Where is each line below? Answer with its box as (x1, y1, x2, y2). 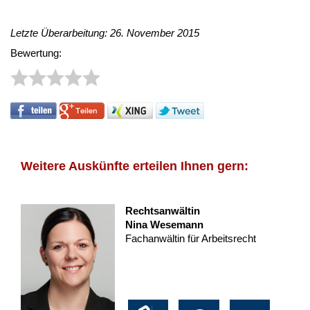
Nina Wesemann (125, 219, 203, 231)
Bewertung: (10, 47, 62, 60)
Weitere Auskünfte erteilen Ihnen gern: (21, 159, 248, 174)
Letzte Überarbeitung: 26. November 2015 (10, 27, 199, 39)
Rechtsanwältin (125, 205, 200, 217)
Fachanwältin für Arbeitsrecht (125, 232, 256, 245)
